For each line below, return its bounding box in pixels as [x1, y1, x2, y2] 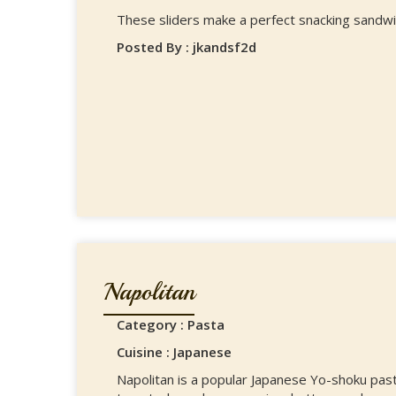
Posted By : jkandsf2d [117, 38, 256, 56]
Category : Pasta [117, 316, 225, 333]
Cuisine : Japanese [117, 343, 232, 361]
